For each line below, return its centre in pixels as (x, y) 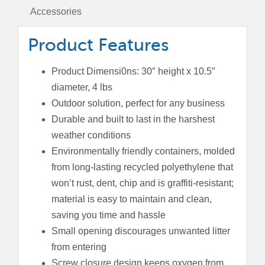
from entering (79, 247)
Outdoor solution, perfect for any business (138, 103)
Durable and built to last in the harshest (133, 119)
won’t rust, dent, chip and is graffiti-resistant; (142, 183)
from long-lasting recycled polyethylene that (142, 167)
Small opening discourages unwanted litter (140, 231)
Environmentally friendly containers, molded (143, 151)
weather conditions (91, 135)
